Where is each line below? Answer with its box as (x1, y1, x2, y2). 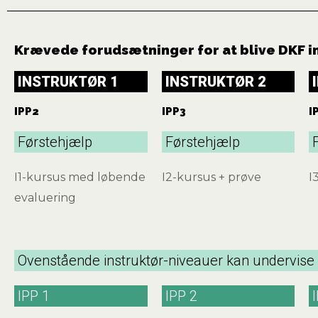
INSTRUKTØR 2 (165, 72, 266, 90)
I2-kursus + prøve (161, 170, 261, 184)
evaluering (14, 190, 76, 204)
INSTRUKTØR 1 (18, 72, 119, 90)
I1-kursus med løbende (14, 170, 146, 184)
